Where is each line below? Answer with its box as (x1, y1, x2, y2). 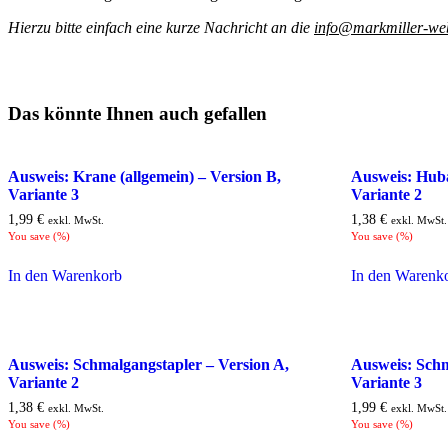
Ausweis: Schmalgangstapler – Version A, (8, 356, 289, 374)
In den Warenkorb (8, 266, 122, 284)
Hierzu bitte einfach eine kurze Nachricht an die (8, 19, 314, 37)
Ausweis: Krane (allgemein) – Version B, (8, 167, 281, 185)
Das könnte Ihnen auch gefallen (8, 103, 267, 125)
